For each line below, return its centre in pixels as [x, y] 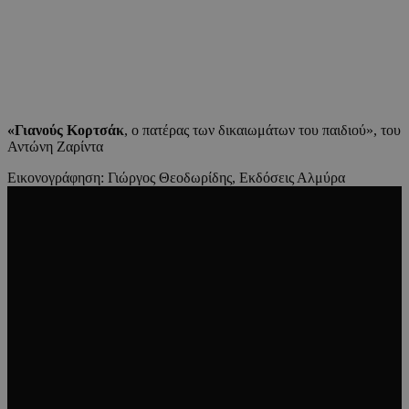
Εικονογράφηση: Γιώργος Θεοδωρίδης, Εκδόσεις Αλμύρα [178, 177]
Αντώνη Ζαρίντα [55, 146]
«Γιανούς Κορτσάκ [66, 130]
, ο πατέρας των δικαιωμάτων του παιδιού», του [262, 130]
